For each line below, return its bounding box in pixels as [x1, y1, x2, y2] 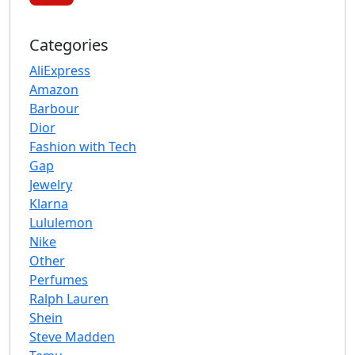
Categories [29, 34, 109, 56]
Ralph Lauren [29, 290, 109, 308]
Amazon [29, 81, 78, 99]
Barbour [29, 100, 79, 118]
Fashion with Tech [29, 138, 136, 156]
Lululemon [29, 214, 93, 232]
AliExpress [29, 62, 90, 80]
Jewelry [29, 176, 72, 194]
